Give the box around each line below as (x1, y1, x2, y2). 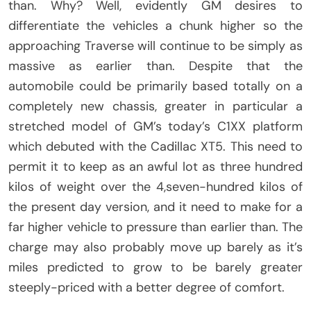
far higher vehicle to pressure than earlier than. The (8, 219, 303, 236)
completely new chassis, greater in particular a (8, 98, 303, 115)
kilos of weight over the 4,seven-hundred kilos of (8, 178, 303, 196)
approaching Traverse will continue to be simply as (8, 37, 303, 55)
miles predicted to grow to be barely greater (8, 259, 303, 276)
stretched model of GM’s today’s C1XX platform (8, 118, 303, 135)
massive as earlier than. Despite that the (8, 58, 303, 75)
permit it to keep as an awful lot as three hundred (8, 158, 303, 176)
